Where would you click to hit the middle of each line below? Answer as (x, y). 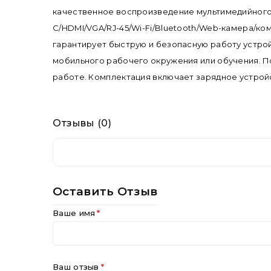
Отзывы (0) (82, 123)
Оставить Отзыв (105, 192)
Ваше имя (74, 213)
